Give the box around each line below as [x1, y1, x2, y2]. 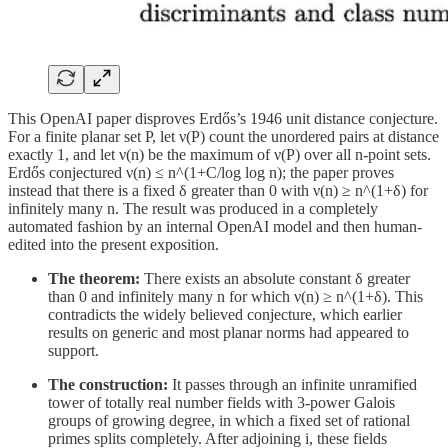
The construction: [48, 375, 168, 393]
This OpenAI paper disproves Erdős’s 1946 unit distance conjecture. [8, 109, 438, 127]
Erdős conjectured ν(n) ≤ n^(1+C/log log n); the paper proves [8, 163, 394, 181]
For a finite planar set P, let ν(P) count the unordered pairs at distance [8, 127, 439, 145]
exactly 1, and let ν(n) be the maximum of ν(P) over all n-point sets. [8, 145, 431, 163]
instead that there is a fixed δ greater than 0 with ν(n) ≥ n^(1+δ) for [8, 181, 428, 199]
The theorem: [48, 269, 140, 287]
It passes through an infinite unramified [168, 375, 417, 393]
